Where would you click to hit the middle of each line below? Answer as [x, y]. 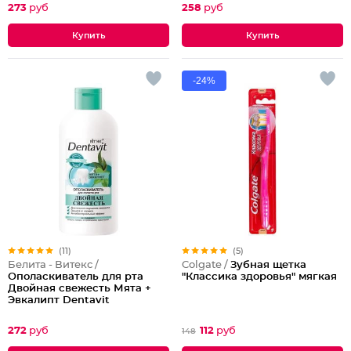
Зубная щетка [268, 265]
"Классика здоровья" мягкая [259, 277]
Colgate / [206, 265]
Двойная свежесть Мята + [80, 289]
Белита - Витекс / [53, 265]
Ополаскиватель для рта [76, 277]
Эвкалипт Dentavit [59, 300]
